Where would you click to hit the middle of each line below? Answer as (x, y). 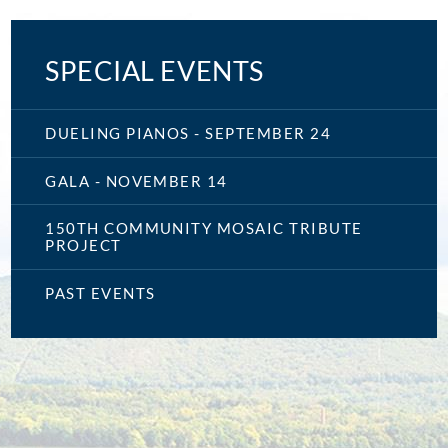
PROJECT (83, 245)
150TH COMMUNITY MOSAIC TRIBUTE (204, 228)
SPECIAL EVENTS (154, 71)
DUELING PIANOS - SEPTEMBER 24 (188, 133)
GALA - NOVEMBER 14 (136, 180)
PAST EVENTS (100, 292)
